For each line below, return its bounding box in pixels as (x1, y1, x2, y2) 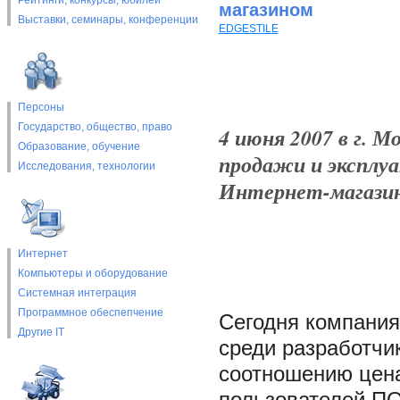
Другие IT (17, 326, 64, 338)
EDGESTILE (218, 22, 279, 35)
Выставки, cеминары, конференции (17, 13, 198, 26)
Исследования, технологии (17, 160, 155, 172)
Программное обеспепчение (17, 306, 163, 319)
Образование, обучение (17, 140, 140, 153)
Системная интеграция (17, 287, 137, 299)
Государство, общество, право (17, 121, 172, 133)
